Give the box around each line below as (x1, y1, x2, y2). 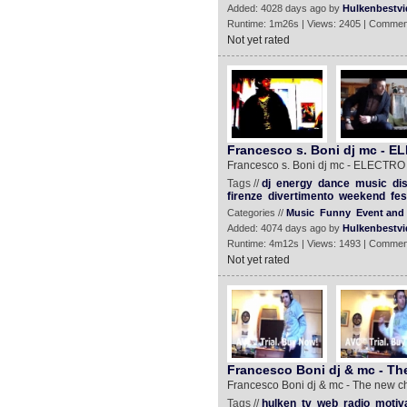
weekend (338, 190, 385, 203)
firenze (226, 190, 263, 203)
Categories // (226, 207, 286, 218)
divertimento (267, 190, 333, 203)
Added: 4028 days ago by (226, 3, 342, 14)
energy (275, 177, 313, 190)
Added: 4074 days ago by (226, 223, 342, 233)
